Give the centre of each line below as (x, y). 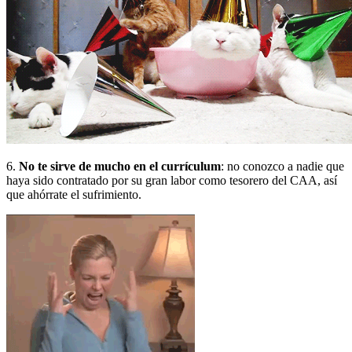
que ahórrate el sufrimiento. (74, 194)
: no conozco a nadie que (282, 166)
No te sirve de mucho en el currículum (120, 166)
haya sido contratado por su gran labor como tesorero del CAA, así (172, 180)
